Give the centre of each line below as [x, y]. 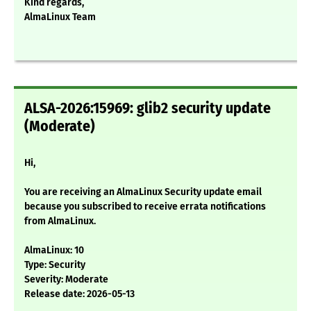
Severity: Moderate [66, 280]
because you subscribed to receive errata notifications [145, 207]
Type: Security [55, 265]
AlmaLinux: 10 [54, 251]
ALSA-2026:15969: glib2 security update [148, 109]
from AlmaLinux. [60, 221]
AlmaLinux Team [60, 17]
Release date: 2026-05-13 [79, 294]
